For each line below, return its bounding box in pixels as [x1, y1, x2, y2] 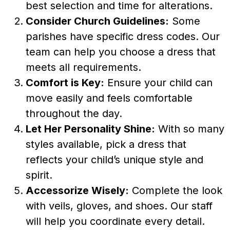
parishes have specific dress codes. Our [26, 30, 220, 43]
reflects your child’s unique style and [26, 153, 203, 166]
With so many [155, 122, 224, 135]
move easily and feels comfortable [26, 91, 193, 104]
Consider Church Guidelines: [26, 14, 169, 27]
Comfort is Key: [26, 76, 104, 89]
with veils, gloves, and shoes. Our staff [26, 199, 213, 212]
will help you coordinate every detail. [26, 215, 205, 227]
